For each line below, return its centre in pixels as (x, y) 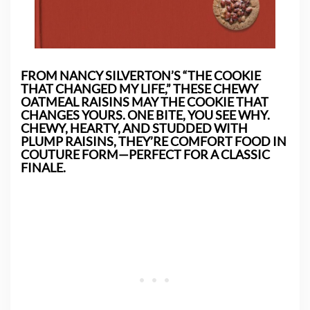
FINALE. (44, 167)
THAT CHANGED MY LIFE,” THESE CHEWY (139, 88)
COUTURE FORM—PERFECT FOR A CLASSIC (145, 154)
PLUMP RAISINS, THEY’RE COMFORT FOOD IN (154, 141)
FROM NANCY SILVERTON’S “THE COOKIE (141, 75)
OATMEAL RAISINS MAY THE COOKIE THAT (145, 101)
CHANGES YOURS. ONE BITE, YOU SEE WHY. (145, 115)
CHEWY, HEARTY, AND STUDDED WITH (134, 128)
